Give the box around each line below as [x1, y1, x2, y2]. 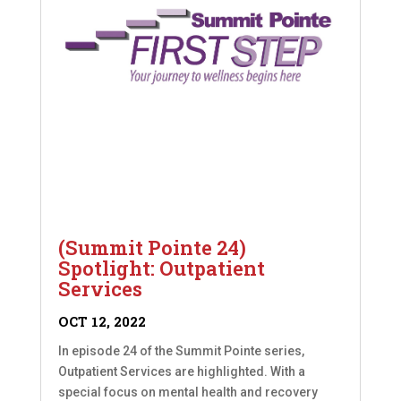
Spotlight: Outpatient [57, 255, 265, 282]
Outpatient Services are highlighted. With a [57, 364, 305, 380]
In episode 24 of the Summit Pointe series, [57, 344, 304, 359]
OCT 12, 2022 [57, 312, 146, 331]
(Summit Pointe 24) [57, 235, 246, 261]
